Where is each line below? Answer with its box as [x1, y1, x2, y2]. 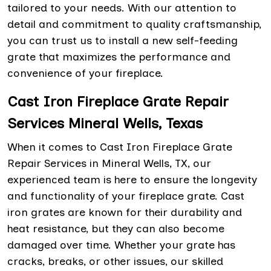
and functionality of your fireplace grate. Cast [7, 189, 244, 203]
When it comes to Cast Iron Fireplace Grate [7, 140, 232, 154]
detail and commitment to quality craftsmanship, [7, 18, 261, 31]
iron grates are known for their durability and [7, 206, 242, 220]
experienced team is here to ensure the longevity [7, 173, 257, 187]
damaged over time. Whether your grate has [7, 238, 235, 252]
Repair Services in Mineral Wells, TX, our [7, 157, 211, 171]
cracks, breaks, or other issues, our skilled [7, 255, 223, 269]
